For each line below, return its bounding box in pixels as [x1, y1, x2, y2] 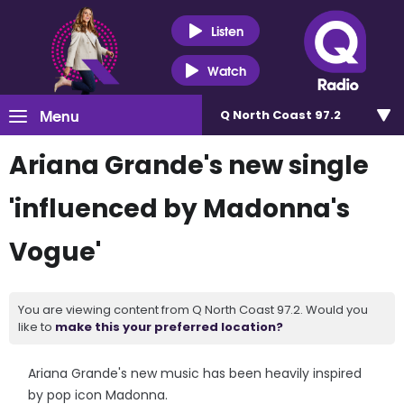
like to [18, 318, 55, 335]
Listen [210, 20, 243, 41]
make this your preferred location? [55, 318, 283, 335]
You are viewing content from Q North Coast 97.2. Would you [18, 301, 368, 318]
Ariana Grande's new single [9, 148, 369, 183]
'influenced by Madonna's [9, 191, 350, 226]
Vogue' [9, 234, 101, 270]
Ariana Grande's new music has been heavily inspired [28, 364, 363, 382]
